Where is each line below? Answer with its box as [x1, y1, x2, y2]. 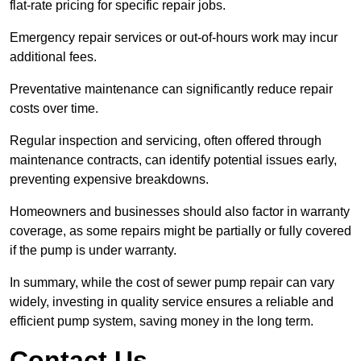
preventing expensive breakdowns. [10, 172, 209, 187]
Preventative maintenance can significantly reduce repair [10, 82, 333, 97]
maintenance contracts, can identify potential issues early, [10, 153, 337, 168]
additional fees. [10, 50, 97, 64]
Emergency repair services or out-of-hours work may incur [10, 31, 338, 45]
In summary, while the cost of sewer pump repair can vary [10, 276, 334, 290]
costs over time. [10, 102, 98, 116]
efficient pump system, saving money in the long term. [10, 314, 313, 329]
